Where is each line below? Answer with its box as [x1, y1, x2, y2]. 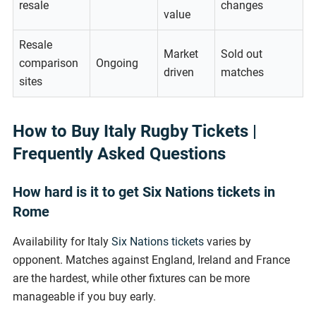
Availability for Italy [13, 235, 111, 249]
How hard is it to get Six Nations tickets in [13, 183, 275, 201]
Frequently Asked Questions [13, 144, 226, 164]
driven [164, 66, 194, 80]
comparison [19, 56, 78, 71]
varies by [204, 235, 251, 249]
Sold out [221, 47, 262, 61]
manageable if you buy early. [13, 290, 156, 304]
